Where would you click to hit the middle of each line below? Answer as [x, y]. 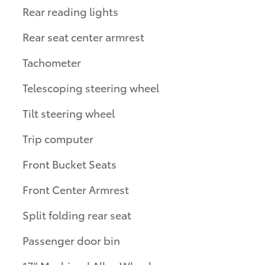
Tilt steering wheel [69, 113]
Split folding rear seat [77, 215]
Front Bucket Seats [70, 164]
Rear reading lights [70, 11]
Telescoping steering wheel [91, 88]
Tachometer [52, 62]
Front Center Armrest [76, 189]
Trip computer [58, 138]
